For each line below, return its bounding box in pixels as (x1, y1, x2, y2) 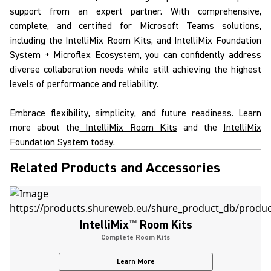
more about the (10, 122, 80, 134)
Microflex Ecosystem (53, 49, 140, 61)
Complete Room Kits (101, 233, 170, 242)
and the (183, 122, 223, 134)
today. (91, 136, 115, 148)
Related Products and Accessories (10, 158, 220, 177)
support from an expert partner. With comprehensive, (10, 5, 261, 18)
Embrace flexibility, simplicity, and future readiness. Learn (10, 107, 261, 119)
